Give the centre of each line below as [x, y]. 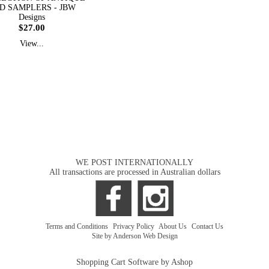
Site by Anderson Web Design [134, 236]
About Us [174, 226]
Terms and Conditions [78, 226]
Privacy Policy [134, 226]
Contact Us [207, 226]
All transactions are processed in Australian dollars [134, 172]
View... [32, 44]
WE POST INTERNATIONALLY [134, 162]
